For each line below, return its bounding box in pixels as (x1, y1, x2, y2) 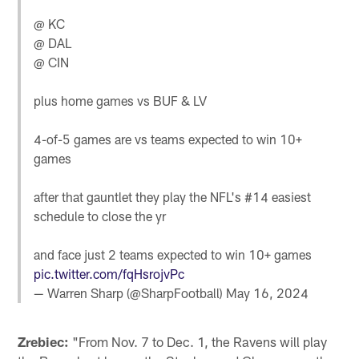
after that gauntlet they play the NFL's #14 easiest (34, 188, 312, 204)
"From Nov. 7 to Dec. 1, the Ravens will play (69, 333, 328, 349)
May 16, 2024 (226, 284, 309, 301)
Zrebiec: (18, 333, 70, 349)
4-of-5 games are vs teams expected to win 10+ (34, 131, 303, 147)
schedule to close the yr (34, 208, 167, 224)
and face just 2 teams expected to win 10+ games (34, 246, 313, 262)
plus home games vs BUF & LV (34, 92, 208, 108)
